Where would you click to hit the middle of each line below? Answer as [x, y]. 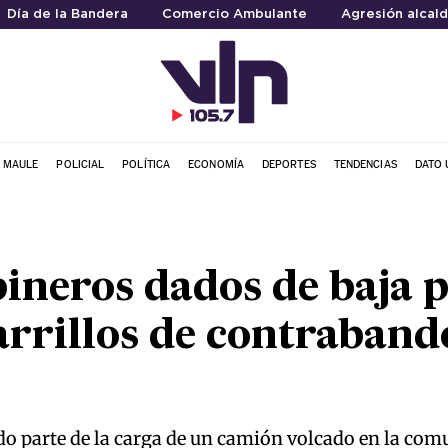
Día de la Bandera [67, 14]
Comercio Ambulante [234, 14]
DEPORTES [288, 164]
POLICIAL [80, 164]
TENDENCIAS [365, 164]
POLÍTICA [146, 164]
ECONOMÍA [216, 164]
